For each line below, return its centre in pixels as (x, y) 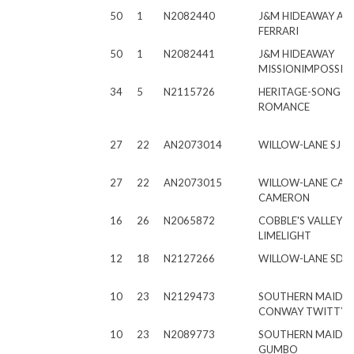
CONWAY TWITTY (303, 311)
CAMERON (284, 198)
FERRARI (279, 31)
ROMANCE (284, 107)
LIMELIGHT (285, 235)
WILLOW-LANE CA (301, 183)
